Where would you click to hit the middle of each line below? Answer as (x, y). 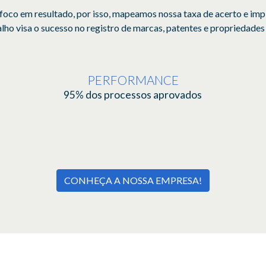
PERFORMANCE (133, 80)
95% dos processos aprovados (133, 94)
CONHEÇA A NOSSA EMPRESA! (133, 180)
